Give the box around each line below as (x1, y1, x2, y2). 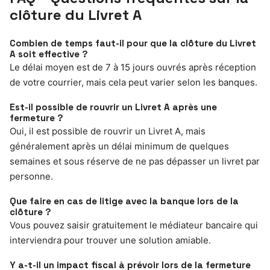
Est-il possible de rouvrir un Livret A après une (10, 101, 217, 113)
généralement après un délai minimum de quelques (10, 140, 229, 152)
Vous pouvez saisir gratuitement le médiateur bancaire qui (10, 219, 258, 231)
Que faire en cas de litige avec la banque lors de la (10, 195, 239, 207)
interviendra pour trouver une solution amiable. (10, 234, 211, 246)
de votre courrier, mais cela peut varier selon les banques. (10, 76, 257, 88)
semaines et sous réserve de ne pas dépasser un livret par (10, 155, 260, 167)
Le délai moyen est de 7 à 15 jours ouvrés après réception (10, 61, 256, 73)
